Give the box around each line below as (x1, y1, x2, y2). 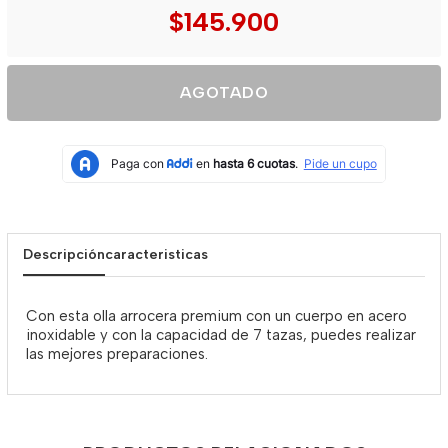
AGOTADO (179, 83, 269, 102)
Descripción (23, 246, 105, 263)
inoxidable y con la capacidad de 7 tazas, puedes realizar (26, 326, 416, 344)
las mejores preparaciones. (26, 345, 208, 363)
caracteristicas (105, 246, 208, 263)
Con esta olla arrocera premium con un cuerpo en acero (26, 307, 407, 325)
